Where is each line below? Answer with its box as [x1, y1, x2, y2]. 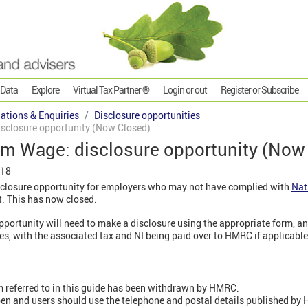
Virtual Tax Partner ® [73, 83, 149, 97]
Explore [32, 83, 59, 97]
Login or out [163, 83, 207, 97]
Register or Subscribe [221, 83, 298, 97]
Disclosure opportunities [94, 109, 200, 122]
